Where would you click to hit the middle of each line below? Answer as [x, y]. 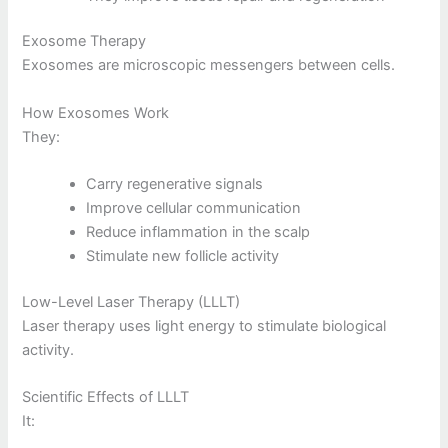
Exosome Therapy [84, 41]
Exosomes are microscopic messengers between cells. [209, 65]
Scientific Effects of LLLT [106, 397]
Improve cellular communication [194, 208]
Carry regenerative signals [175, 184]
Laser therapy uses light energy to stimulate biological [204, 326]
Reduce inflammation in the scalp [198, 232]
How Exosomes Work [96, 112]
